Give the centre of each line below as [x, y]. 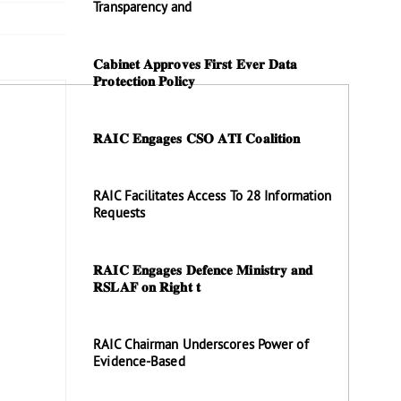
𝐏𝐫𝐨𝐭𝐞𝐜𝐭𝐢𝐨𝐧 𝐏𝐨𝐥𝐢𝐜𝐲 [144, 83]
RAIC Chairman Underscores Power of [201, 346]
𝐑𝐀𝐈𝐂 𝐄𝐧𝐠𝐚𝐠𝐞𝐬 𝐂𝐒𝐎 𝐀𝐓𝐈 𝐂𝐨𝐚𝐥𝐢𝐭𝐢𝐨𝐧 [197, 140]
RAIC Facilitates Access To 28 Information [213, 197]
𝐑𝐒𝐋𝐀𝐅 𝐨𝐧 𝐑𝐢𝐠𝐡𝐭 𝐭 [147, 289]
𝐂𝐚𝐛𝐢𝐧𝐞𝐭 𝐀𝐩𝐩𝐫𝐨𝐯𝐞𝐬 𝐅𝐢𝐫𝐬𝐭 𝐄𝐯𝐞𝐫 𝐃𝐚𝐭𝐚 [196, 66]
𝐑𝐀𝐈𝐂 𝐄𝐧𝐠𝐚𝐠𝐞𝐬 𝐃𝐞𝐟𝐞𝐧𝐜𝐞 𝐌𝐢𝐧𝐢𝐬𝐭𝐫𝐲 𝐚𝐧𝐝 [203, 272]
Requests [119, 214]
